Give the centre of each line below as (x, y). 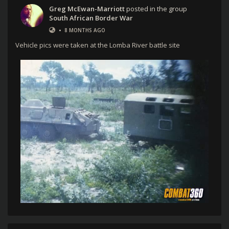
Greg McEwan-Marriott (87, 8)
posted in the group (156, 8)
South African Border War (91, 18)
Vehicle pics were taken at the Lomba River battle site (98, 45)
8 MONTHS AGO (85, 30)
